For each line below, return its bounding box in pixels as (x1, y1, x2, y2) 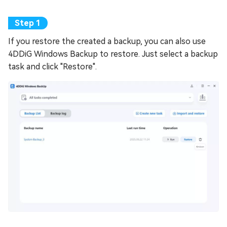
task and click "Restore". (8, 61, 97, 71)
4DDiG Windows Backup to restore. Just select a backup (8, 49, 218, 59)
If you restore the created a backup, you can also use (8, 36, 206, 46)
